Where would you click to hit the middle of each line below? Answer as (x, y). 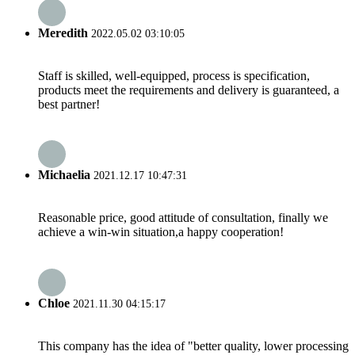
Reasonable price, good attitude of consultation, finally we (183, 218)
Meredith (63, 32)
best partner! (69, 104)
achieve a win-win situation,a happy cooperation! (161, 232)
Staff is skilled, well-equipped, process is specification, (174, 75)
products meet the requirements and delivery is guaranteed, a (189, 90)
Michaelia (64, 175)
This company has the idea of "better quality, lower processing (193, 345)
